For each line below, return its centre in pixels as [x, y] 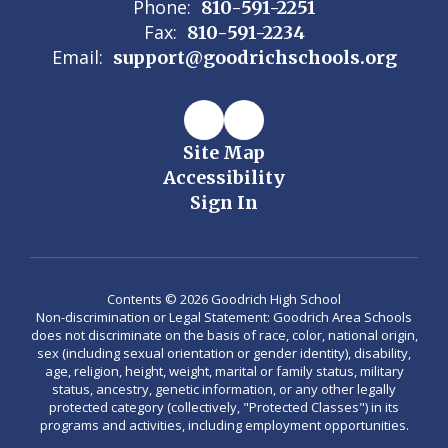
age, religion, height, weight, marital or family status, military [224, 371]
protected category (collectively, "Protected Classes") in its [224, 407]
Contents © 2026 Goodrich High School [224, 299]
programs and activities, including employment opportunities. [224, 425]
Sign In [224, 202]
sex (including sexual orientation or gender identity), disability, [224, 353]
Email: [77, 57]
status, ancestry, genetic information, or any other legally [224, 389]
